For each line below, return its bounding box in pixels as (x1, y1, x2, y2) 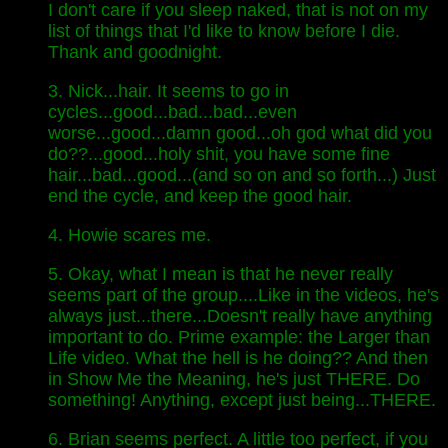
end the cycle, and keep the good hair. (48, 186, 352, 206)
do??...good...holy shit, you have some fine (48, 144, 390, 164)
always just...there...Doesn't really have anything (48, 306, 432, 326)
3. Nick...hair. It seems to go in (48, 81, 289, 101)
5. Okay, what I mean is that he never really (48, 264, 393, 284)
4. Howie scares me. (48, 225, 211, 245)
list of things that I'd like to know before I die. (48, 21, 400, 41)
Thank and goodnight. (48, 42, 222, 62)
